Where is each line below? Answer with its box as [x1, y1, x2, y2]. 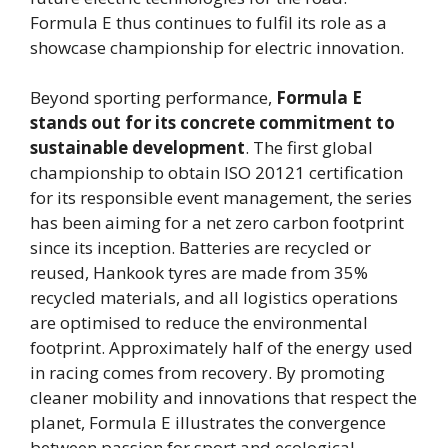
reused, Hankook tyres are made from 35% [30, 261, 368, 285]
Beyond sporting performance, [30, 86, 276, 110]
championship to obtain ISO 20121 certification [30, 161, 403, 185]
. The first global [245, 136, 373, 160]
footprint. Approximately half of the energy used [30, 336, 413, 360]
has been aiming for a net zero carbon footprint [30, 211, 404, 235]
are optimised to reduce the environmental [30, 311, 368, 335]
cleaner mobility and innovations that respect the [30, 386, 417, 410]
